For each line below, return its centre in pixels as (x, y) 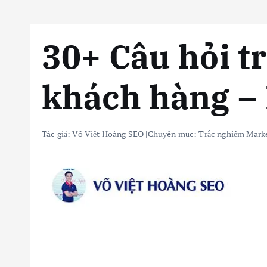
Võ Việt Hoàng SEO (108, 134)
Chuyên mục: (173, 134)
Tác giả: (57, 134)
